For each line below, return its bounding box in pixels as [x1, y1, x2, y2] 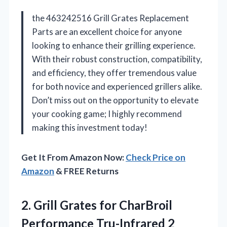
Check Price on [126, 152, 185, 163]
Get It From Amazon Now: [21, 152, 126, 163]
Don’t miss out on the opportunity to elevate [32, 95, 199, 106]
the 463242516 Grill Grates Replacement [32, 13, 189, 24]
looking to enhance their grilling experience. [32, 40, 196, 51]
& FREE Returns [54, 166, 119, 177]
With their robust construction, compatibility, [32, 54, 202, 65]
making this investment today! [32, 122, 147, 133]
